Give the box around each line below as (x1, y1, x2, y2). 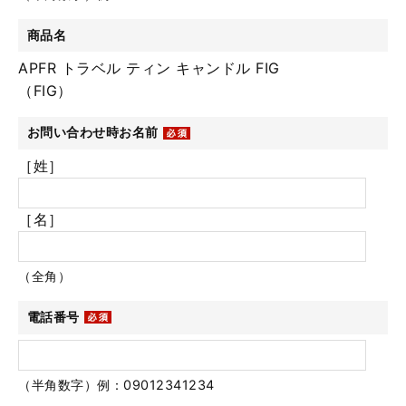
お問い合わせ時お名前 (26, 124, 159, 140)
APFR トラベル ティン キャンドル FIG (18, 58, 280, 77)
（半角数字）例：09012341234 (18, 377, 215, 393)
